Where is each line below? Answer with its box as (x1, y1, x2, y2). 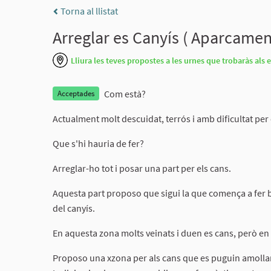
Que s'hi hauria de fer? (53, 137, 144, 149)
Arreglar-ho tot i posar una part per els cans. (53, 162, 231, 174)
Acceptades (57, 88, 94, 99)
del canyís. (53, 202, 95, 214)
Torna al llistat (59, 5, 118, 17)
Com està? (104, 88, 146, 100)
